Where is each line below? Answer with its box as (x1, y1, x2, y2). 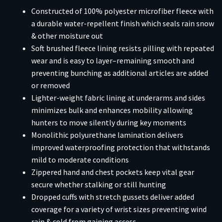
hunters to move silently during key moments (31, 117, 186, 128)
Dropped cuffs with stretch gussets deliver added (31, 192, 194, 202)
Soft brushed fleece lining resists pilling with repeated (31, 43, 214, 54)
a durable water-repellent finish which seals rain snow (31, 18, 214, 29)
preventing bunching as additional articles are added (31, 68, 208, 78)
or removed (31, 80, 70, 91)
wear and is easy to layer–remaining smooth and (31, 55, 194, 66)
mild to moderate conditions (31, 155, 129, 165)
